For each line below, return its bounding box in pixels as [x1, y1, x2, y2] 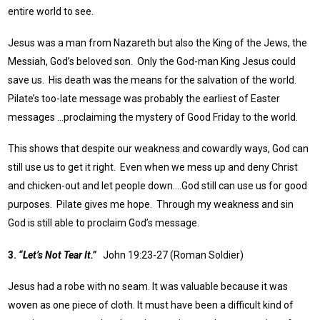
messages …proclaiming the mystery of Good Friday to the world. [8, 111, 301, 124]
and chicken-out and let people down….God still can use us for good [8, 180, 308, 192]
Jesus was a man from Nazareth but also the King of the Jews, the [8, 37, 308, 49]
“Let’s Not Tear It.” [19, 249, 97, 261]
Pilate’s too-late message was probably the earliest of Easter [8, 93, 281, 105]
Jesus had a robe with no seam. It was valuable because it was [8, 281, 289, 293]
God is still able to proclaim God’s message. [8, 217, 200, 229]
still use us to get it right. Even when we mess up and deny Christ [8, 161, 299, 174]
